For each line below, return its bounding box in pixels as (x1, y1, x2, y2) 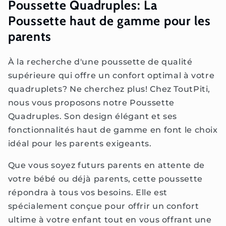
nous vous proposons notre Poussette (8, 97, 175, 107)
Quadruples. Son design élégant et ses (8, 111, 178, 121)
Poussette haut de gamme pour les (8, 13, 211, 29)
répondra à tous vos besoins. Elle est (8, 187, 168, 197)
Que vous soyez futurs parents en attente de (8, 160, 205, 170)
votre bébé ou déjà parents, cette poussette (8, 174, 203, 184)
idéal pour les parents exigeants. (8, 138, 152, 148)
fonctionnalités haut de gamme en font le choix (8, 125, 218, 135)
